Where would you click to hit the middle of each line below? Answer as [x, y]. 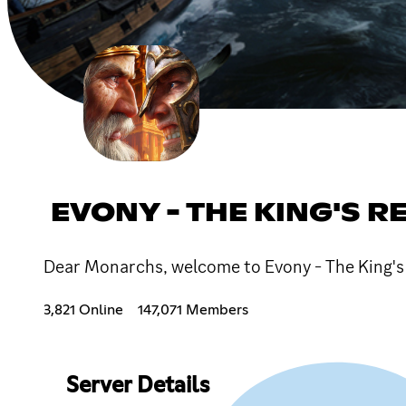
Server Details [137, 386]
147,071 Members [193, 309]
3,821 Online [83, 309]
